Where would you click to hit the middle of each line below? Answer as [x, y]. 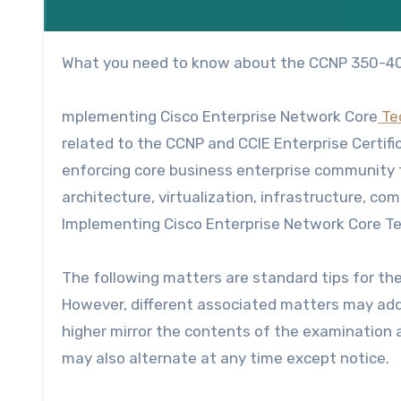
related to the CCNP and [150, 143]
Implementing [113, 223]
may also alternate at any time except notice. [226, 358]
